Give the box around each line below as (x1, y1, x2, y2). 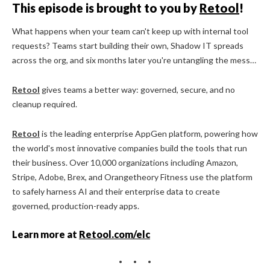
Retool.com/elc (79, 228, 150, 240)
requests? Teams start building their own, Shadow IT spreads (12, 40, 243, 51)
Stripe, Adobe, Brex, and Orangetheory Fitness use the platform (12, 172, 253, 183)
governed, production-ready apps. (12, 201, 139, 212)
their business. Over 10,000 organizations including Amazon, (12, 157, 238, 168)
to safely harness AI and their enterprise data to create (12, 186, 220, 197)
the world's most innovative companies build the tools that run (12, 143, 247, 154)
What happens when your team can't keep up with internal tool (12, 26, 248, 37)
